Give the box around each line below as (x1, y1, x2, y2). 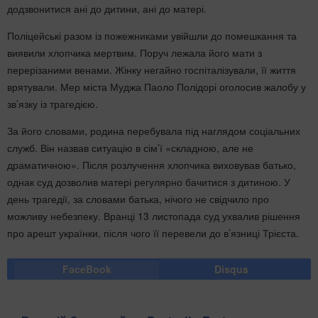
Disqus (214, 262, 248, 276)
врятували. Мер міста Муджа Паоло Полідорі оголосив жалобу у (7, 79, 306, 94)
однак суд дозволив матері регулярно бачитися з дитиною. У (7, 175, 290, 189)
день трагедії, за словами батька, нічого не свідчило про (7, 192, 269, 206)
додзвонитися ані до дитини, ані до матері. (7, 1, 207, 16)
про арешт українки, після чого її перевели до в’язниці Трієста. (7, 226, 299, 240)
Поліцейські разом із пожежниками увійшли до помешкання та (7, 28, 297, 43)
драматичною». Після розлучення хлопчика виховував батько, (7, 158, 296, 172)
